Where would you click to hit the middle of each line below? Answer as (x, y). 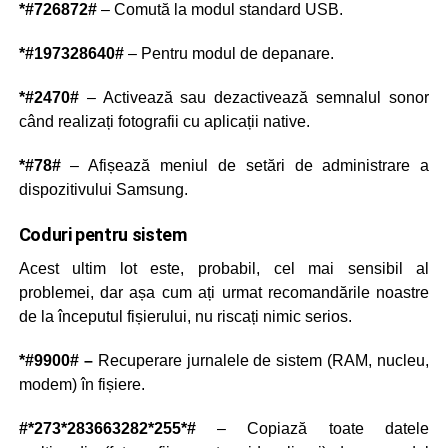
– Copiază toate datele (312, 429)
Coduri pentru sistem (102, 235)
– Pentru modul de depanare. (228, 54)
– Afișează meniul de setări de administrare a (245, 166)
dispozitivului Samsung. (103, 190)
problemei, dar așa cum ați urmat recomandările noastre (224, 293)
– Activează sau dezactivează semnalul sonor (254, 98)
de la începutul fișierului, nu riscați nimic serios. (185, 317)
